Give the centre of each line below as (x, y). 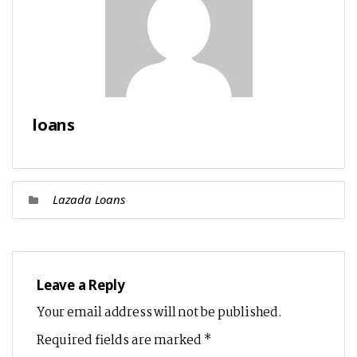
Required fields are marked (120, 341)
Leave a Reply (81, 285)
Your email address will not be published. (159, 313)
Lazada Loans (89, 199)
